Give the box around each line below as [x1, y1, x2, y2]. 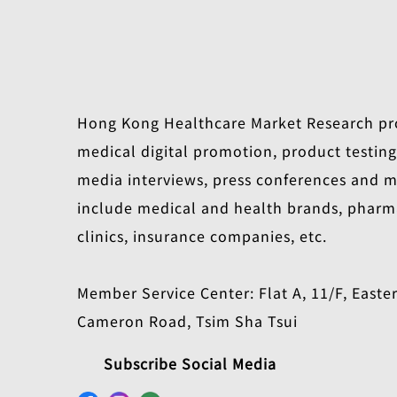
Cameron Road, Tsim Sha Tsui [77, 310, 298, 331]
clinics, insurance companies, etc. [77, 225, 327, 246]
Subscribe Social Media [104, 353, 276, 374]
